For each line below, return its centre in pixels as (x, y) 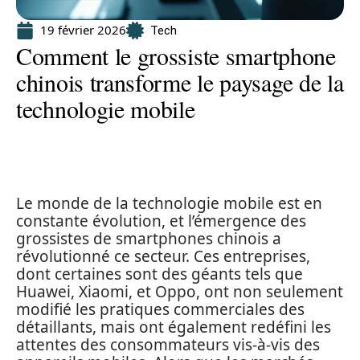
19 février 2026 (83, 30)
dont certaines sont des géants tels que (160, 274)
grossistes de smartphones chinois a (149, 239)
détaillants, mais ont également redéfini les (174, 327)
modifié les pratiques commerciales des (160, 309)
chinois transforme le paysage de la (180, 82)
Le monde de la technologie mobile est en (169, 203)
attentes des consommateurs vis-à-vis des (168, 345)
